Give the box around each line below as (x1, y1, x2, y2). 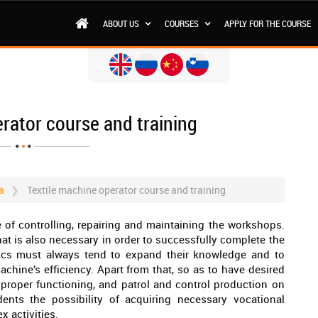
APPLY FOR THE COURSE (224, 17, 311, 30)
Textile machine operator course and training (27, 183, 226, 197)
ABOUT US (103, 17, 141, 30)
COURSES (165, 17, 201, 30)
